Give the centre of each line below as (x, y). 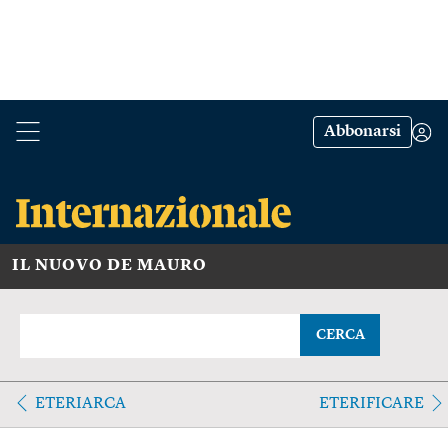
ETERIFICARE (371, 403)
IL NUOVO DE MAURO (109, 265)
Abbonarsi (362, 132)
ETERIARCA (80, 403)
